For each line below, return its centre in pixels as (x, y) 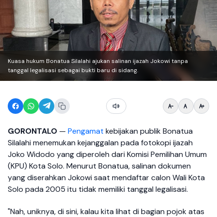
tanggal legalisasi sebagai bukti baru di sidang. (73, 70)
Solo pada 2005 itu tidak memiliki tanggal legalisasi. (98, 189)
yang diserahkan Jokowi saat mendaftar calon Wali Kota (106, 178)
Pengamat (86, 131)
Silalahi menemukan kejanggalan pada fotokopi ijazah (100, 143)
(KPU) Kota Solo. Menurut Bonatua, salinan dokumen (99, 166)
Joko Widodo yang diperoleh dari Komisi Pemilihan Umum (107, 154)
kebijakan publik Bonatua (148, 131)
